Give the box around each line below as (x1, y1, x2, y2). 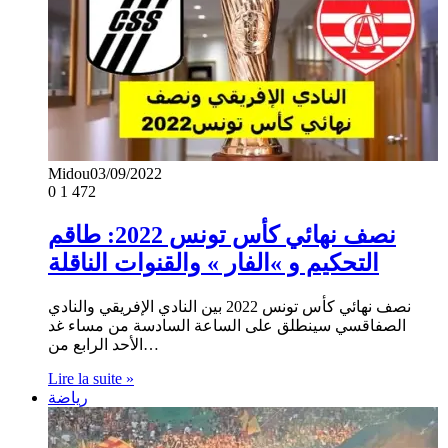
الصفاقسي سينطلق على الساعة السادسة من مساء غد (48, 316, 406, 334)
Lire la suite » (48, 369, 134, 387)
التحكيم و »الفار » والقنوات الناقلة (48, 249, 379, 276)
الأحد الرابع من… (143, 335, 159, 353)
